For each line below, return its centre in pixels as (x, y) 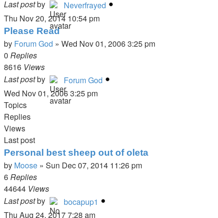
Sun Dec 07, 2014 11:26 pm (94, 165)
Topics (15, 105)
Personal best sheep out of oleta (76, 153)
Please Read (32, 31)
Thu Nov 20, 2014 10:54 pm (52, 18)
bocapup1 (81, 202)
